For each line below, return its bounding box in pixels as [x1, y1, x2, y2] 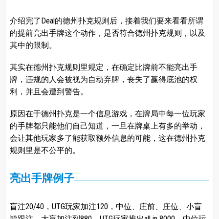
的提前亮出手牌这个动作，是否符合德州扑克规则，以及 [9, 28, 205, 38]
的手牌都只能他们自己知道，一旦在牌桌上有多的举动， [9, 121, 205, 131]
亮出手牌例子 [9, 172, 74, 185]
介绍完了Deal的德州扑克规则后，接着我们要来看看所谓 [9, 16, 203, 26]
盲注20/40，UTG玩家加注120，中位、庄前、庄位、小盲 [9, 202, 202, 212]
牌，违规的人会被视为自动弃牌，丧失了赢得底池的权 [9, 75, 197, 85]
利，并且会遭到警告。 [9, 87, 88, 97]
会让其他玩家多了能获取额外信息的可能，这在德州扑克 [9, 133, 205, 143]
